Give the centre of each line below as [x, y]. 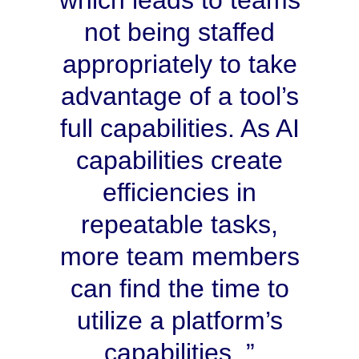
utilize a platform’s [179, 321]
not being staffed [179, 32]
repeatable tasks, [179, 225]
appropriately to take [179, 65]
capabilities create [179, 161]
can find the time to [179, 289]
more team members [179, 257]
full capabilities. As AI [179, 129]
